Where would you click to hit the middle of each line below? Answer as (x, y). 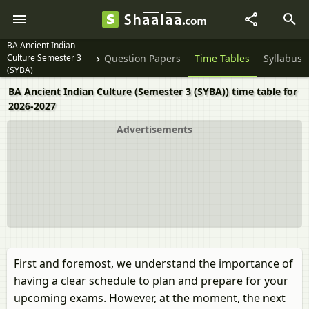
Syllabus (283, 59)
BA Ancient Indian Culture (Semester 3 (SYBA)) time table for (153, 91)
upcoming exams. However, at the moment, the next (150, 298)
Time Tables (222, 59)
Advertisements (154, 129)
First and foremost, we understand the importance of (153, 263)
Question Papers (142, 59)
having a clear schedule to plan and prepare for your (151, 281)
